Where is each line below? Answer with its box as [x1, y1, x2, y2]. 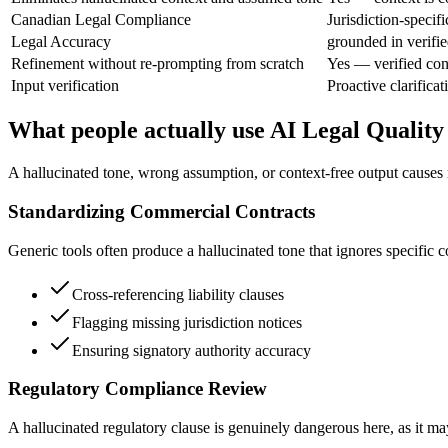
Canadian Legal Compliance [11, 10, 191, 28]
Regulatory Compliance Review [8, 378, 267, 400]
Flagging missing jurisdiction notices [72, 313, 302, 331]
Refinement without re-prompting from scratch [11, 54, 304, 72]
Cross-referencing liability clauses [72, 285, 284, 303]
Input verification [11, 76, 119, 94]
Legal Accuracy [11, 32, 111, 50]
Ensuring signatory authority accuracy [72, 341, 311, 359]
